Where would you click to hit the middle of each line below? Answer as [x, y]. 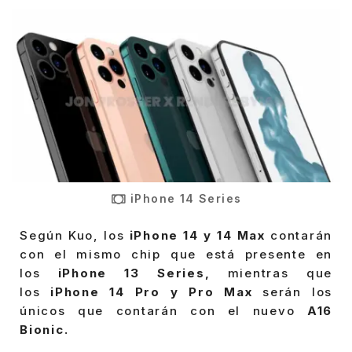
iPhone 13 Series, [143, 273]
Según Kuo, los [75, 236]
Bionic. [46, 330]
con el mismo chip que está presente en [176, 255]
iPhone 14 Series [186, 198]
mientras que [280, 273]
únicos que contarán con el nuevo [163, 311]
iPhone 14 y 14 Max [200, 236]
